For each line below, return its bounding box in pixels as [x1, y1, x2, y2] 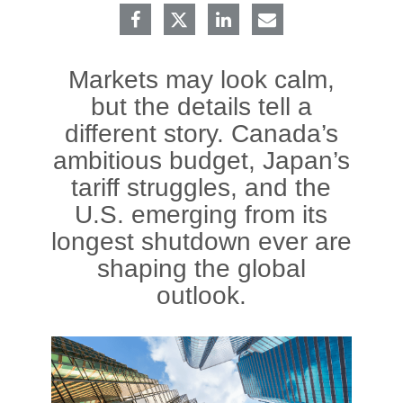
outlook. [156, 282, 246, 309]
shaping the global [96, 255, 306, 282]
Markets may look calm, [67, 66, 335, 94]
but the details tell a [90, 93, 312, 121]
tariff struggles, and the [71, 174, 332, 201]
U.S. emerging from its [75, 201, 328, 228]
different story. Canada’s [64, 120, 338, 148]
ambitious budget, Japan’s [52, 147, 350, 175]
